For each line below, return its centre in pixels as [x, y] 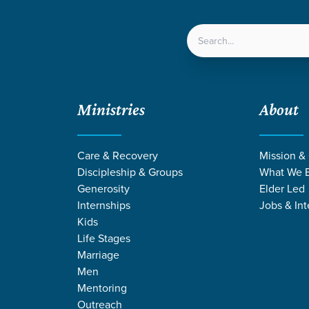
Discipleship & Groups [130, 171]
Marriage [98, 254]
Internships [104, 205]
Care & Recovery [118, 155]
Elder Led [282, 188]
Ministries [111, 109]
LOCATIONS [161, 45]
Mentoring [102, 287]
